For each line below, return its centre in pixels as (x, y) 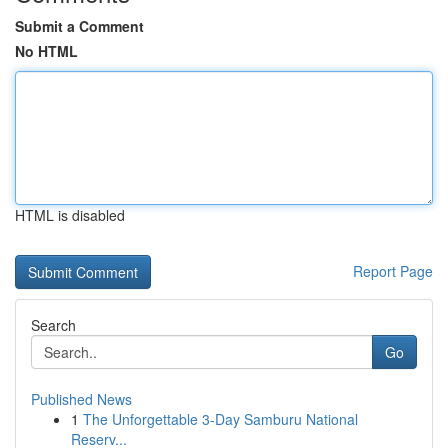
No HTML (46, 51)
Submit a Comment (79, 26)
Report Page (393, 271)
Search (53, 325)
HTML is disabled (70, 215)
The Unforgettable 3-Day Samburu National (220, 419)
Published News (81, 399)
